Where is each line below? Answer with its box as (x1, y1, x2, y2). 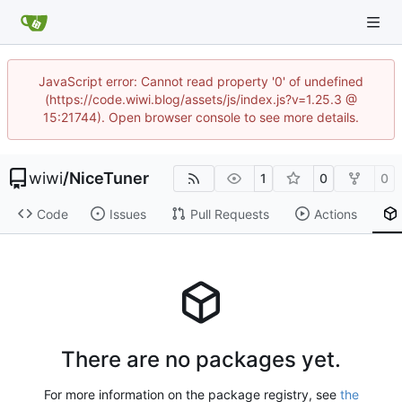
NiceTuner (69, 169, 149, 188)
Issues (109, 205, 146, 222)
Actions (313, 205, 357, 222)
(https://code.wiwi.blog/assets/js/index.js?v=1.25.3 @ (45, 92, 357, 107)
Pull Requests (189, 205, 269, 222)
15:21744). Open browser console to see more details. (43, 109, 359, 125)
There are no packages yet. (61, 345, 341, 372)
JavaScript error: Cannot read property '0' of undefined (39, 74, 363, 89)
